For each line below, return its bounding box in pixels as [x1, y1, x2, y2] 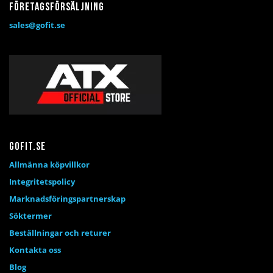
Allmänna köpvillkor [9, 159, 90, 171]
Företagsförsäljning [9, 2, 104, 14]
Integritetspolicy [9, 176, 75, 188]
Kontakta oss [9, 244, 61, 256]
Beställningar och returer [9, 227, 111, 239]
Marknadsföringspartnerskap [9, 193, 126, 205]
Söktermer [9, 210, 52, 222]
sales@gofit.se [9, 19, 65, 31]
